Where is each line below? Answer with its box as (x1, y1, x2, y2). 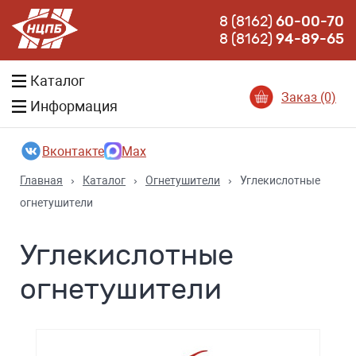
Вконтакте (42, 143, 104, 159)
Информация (30, 98, 118, 114)
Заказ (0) (281, 89, 336, 105)
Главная (20, 174, 63, 187)
